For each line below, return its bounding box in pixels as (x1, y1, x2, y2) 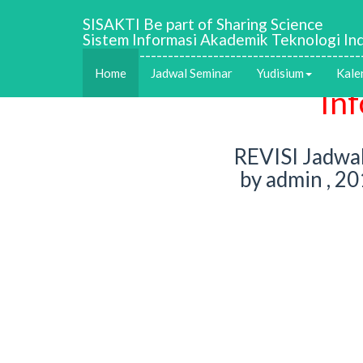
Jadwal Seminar (151, 65, 233, 80)
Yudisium (257, 65, 304, 80)
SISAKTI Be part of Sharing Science (83, 14, 323, 33)
